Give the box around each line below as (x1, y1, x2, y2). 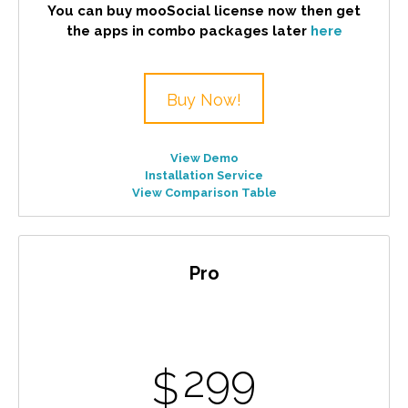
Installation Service (145, 168, 263, 182)
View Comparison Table (131, 185, 277, 199)
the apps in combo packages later (66, 22, 311, 39)
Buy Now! (167, 89, 241, 109)
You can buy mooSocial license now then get (47, 2, 361, 19)
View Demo (169, 150, 239, 165)
